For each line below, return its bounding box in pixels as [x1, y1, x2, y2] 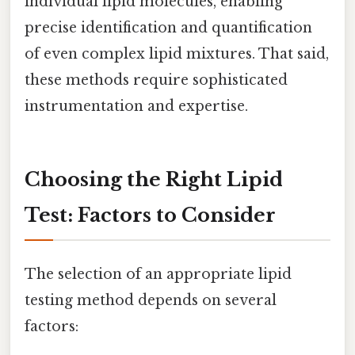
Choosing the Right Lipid [25, 167, 283, 191]
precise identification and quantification [25, 19, 312, 37]
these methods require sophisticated [25, 71, 288, 90]
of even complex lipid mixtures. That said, [25, 45, 329, 63]
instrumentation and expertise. [25, 97, 248, 116]
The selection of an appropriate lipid [25, 265, 292, 284]
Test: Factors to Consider [25, 203, 276, 227]
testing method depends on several [25, 292, 277, 310]
